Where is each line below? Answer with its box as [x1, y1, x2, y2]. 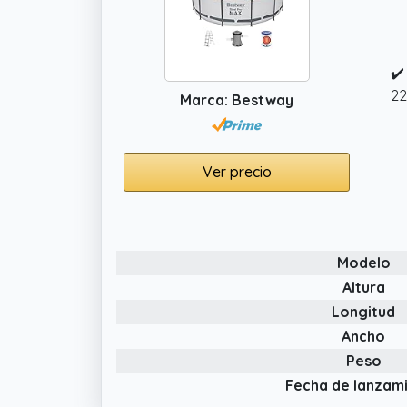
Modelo [336, 253, 391, 272]
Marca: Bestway [180, 90, 293, 109]
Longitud [332, 302, 395, 321]
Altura [342, 277, 385, 296]
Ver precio [202, 162, 272, 181]
